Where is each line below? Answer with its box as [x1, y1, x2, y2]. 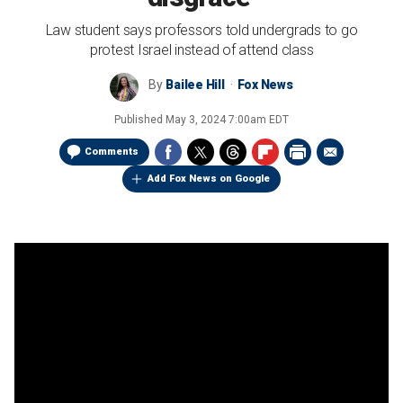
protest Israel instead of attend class [89, 41, 314, 58]
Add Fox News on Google [148, 173, 270, 184]
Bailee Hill [166, 77, 225, 92]
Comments [85, 146, 139, 157]
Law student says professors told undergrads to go [45, 22, 358, 39]
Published [114, 113, 166, 126]
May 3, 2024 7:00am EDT [166, 113, 289, 126]
